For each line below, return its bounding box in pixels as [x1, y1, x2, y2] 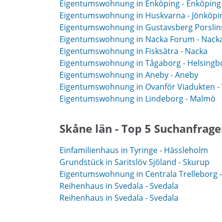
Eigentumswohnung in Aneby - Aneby [59, 69, 198, 80]
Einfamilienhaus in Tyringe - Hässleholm [59, 144, 208, 156]
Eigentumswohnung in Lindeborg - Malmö [59, 93, 216, 104]
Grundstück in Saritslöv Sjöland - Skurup [59, 156, 210, 167]
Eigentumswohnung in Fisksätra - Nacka [59, 46, 208, 56]
